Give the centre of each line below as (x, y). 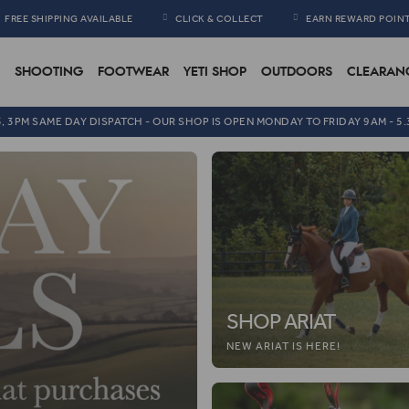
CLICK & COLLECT (220, 19)
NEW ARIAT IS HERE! (283, 346)
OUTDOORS (296, 72)
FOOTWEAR (133, 72)
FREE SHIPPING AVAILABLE (69, 19)
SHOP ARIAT (281, 321)
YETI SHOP (215, 72)
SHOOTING (48, 72)
